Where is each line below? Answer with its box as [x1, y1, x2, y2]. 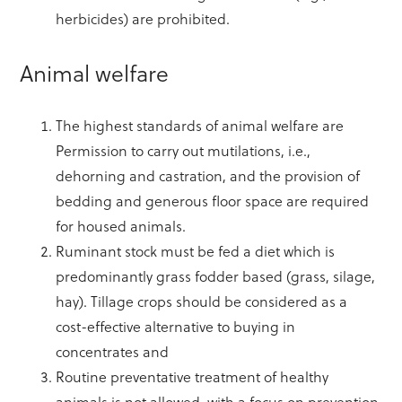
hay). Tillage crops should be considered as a [56, 291, 348, 312]
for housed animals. [56, 215, 187, 237]
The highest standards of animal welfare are [56, 115, 345, 136]
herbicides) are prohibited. [56, 8, 231, 30]
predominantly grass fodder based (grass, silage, [56, 266, 376, 287]
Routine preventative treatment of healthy [56, 366, 329, 388]
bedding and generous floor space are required [56, 190, 370, 212]
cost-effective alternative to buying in [56, 316, 296, 337]
